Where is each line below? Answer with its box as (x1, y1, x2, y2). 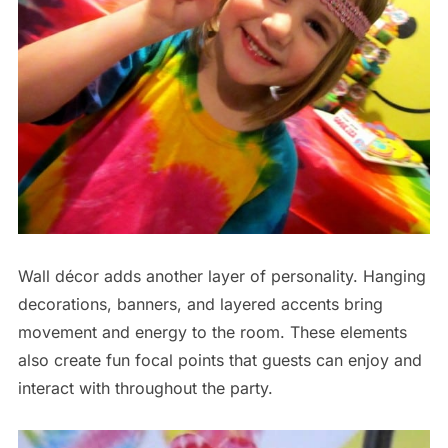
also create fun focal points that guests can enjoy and (17, 350, 422, 371)
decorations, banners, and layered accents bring (17, 294, 383, 315)
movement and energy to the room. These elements (17, 322, 407, 343)
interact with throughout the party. (17, 378, 273, 399)
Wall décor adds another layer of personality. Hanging (17, 266, 426, 287)
